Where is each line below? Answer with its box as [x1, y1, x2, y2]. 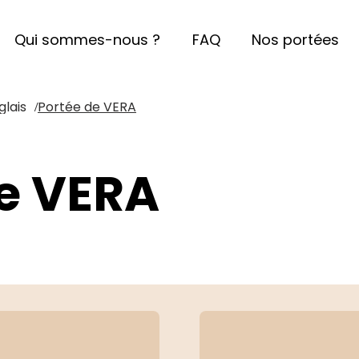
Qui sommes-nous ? [14, 30, 160, 50]
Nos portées [251, 30, 339, 50]
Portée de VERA [38, 98, 136, 116]
